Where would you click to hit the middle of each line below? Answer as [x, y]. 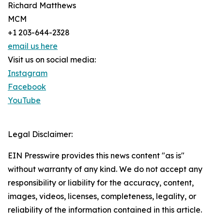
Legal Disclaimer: [40, 134]
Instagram [28, 73]
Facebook [27, 87]
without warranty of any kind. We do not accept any [105, 169]
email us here [33, 46]
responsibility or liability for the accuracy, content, [101, 183]
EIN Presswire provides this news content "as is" [96, 156]
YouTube [24, 101]
